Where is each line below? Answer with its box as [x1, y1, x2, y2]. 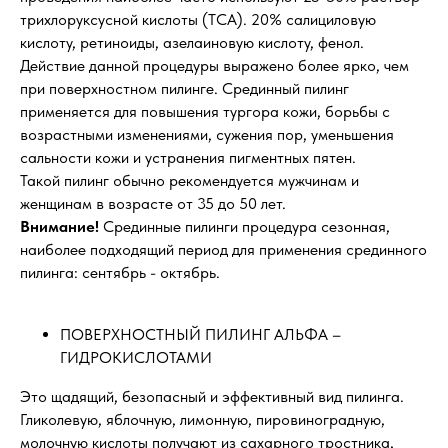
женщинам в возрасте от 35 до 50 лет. [20, 194, 286, 214]
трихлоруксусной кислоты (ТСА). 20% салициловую [20, 10, 376, 30]
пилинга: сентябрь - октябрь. [20, 263, 220, 283]
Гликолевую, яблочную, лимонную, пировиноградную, [20, 410, 385, 430]
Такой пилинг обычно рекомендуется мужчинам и [20, 171, 359, 191]
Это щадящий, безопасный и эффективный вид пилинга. [20, 387, 404, 407]
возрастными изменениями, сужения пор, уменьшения [20, 125, 394, 145]
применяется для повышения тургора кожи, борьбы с [20, 102, 390, 122]
